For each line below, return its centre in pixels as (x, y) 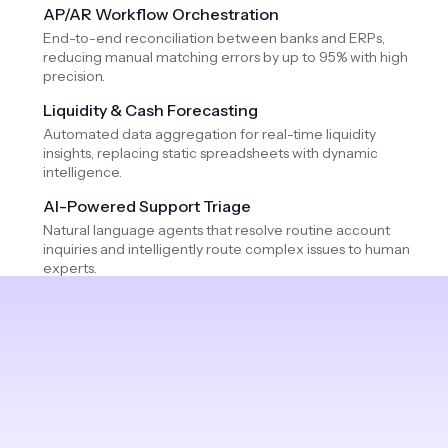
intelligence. (82, 171)
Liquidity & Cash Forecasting (151, 109)
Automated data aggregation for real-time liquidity (209, 133)
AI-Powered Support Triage (147, 205)
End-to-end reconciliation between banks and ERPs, (214, 37)
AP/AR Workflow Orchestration (161, 13)
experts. (70, 267)
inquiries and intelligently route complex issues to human (226, 248)
